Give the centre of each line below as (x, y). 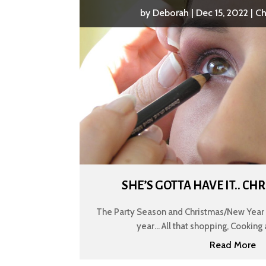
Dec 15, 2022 (222, 12)
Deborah (171, 12)
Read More (233, 245)
